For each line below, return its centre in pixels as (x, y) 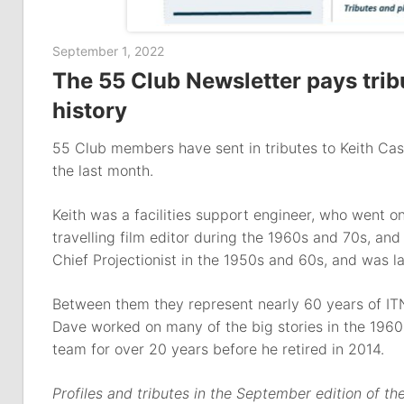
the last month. (102, 170)
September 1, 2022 (108, 51)
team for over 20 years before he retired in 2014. (218, 349)
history (89, 110)
